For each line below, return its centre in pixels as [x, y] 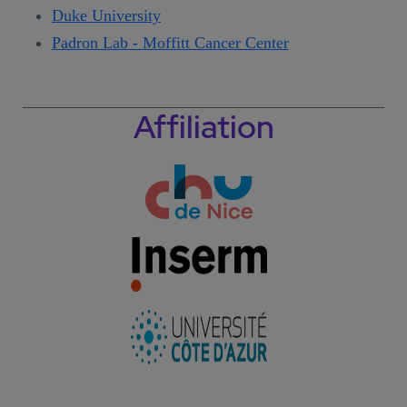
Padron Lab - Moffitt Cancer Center [170, 42]
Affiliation [203, 126]
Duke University [106, 15]
